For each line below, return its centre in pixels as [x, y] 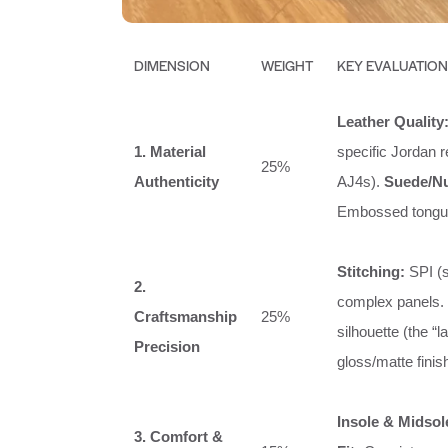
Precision [167, 347]
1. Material [170, 152]
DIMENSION [172, 65]
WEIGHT [287, 65]
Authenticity [176, 182]
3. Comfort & [178, 437]
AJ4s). [360, 182]
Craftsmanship [185, 317]
